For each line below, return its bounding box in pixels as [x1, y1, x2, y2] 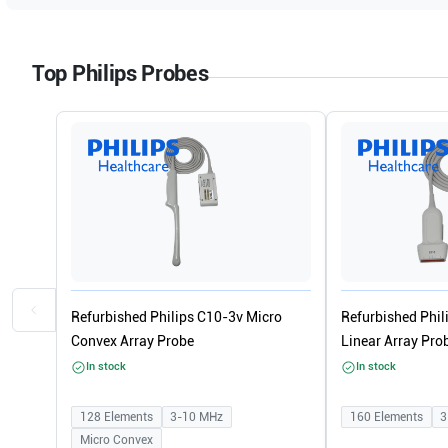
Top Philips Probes [32, 61, 209, 86]
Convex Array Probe [71, 333, 194, 349]
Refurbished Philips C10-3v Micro [71, 309, 282, 325]
